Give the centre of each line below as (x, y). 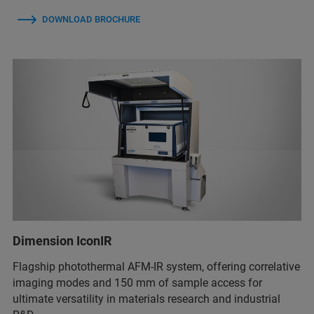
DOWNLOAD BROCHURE (91, 19)
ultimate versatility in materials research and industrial (146, 299)
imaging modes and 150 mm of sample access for (137, 283)
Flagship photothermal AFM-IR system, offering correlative (156, 267)
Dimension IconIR (62, 241)
